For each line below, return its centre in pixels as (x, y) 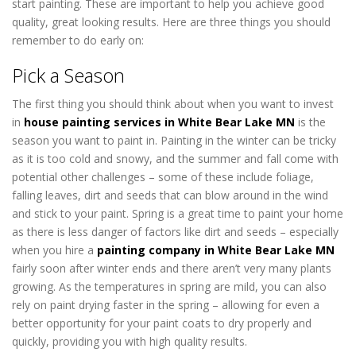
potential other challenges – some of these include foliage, (163, 177)
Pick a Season (68, 75)
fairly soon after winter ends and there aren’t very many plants (172, 269)
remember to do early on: (79, 40)
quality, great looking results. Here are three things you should (171, 21)
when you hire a (54, 250)
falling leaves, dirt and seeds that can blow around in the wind (170, 195)
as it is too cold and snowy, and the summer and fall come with (175, 159)
